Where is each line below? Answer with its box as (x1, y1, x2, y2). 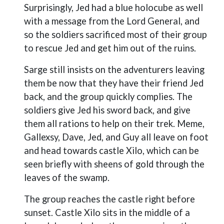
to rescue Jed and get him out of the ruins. (24, 42, 196, 53)
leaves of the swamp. (24, 172, 109, 183)
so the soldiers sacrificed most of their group (24, 29, 207, 40)
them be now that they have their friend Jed (24, 77, 203, 88)
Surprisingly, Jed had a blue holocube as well (24, 2, 203, 13)
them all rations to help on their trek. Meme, (24, 118, 204, 129)
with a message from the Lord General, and (24, 15, 199, 26)
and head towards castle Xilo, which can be (24, 145, 199, 156)
